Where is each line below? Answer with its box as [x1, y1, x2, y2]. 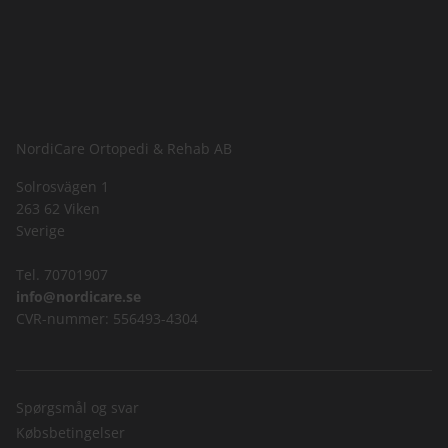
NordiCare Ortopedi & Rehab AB [16, 138, 232, 158]
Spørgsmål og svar [16, 397, 139, 417]
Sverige [16, 220, 65, 240]
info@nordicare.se [16, 286, 141, 306]
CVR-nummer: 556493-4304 [16, 308, 198, 328]
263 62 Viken [16, 198, 100, 218]
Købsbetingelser [16, 422, 125, 442]
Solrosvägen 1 [16, 176, 109, 196]
